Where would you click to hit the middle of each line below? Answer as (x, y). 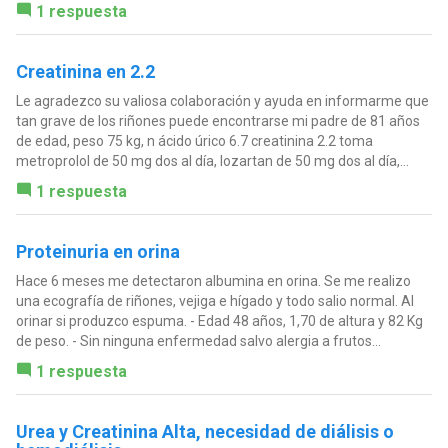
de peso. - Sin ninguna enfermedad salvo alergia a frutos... (198, 340)
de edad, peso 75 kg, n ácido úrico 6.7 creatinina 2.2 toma (194, 140)
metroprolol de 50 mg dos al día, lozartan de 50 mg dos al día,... (212, 160)
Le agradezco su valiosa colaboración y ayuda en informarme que (222, 100)
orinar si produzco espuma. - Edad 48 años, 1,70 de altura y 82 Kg (219, 320)
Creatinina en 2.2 (85, 71)
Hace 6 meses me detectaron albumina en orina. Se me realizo (213, 280)
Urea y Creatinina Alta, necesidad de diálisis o (204, 431)
